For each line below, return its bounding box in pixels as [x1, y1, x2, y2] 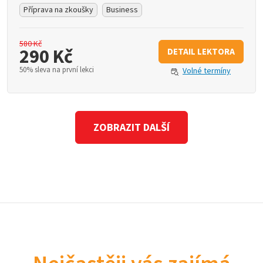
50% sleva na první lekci [19, 65, 94, 75]
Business [106, 4, 138, 16]
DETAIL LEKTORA [167, 46, 235, 58]
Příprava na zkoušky [23, 4, 93, 16]
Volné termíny [183, 65, 231, 77]
